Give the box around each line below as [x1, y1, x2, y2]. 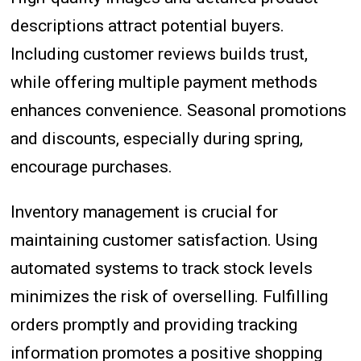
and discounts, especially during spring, [10, 128, 304, 148]
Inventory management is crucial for [10, 201, 279, 222]
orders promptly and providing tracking [10, 314, 298, 334]
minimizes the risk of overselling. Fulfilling [10, 286, 329, 306]
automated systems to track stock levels [10, 258, 313, 278]
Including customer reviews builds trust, [10, 44, 309, 64]
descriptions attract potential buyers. [10, 15, 285, 35]
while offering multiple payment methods [10, 72, 318, 92]
